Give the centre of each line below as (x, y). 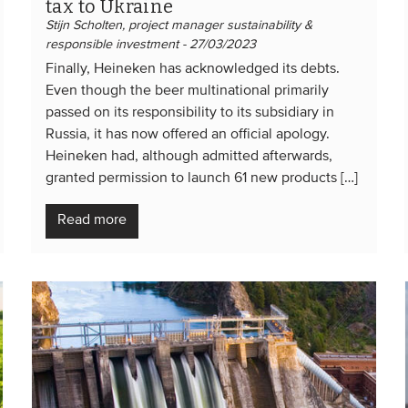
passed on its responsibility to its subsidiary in (190, 112)
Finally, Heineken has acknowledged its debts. (193, 69)
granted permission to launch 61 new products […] (202, 178)
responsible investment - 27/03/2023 (151, 44)
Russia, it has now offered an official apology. (188, 134)
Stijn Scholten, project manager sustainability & (179, 25)
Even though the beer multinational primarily (187, 91)
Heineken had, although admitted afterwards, (189, 156)
